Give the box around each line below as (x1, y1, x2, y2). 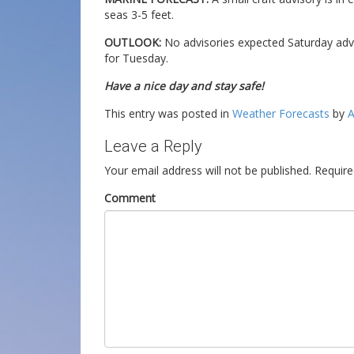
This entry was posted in (104, 106, 232, 121)
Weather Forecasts (232, 106, 330, 121)
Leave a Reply (104, 137, 202, 156)
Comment (104, 190, 156, 205)
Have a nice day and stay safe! (104, 78, 264, 93)
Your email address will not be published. (104, 163, 311, 178)
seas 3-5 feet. (104, 7, 174, 22)
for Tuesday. (104, 51, 168, 66)
